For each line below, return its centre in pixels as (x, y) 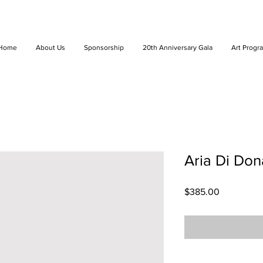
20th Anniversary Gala (178, 48)
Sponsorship (104, 48)
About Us (50, 48)
